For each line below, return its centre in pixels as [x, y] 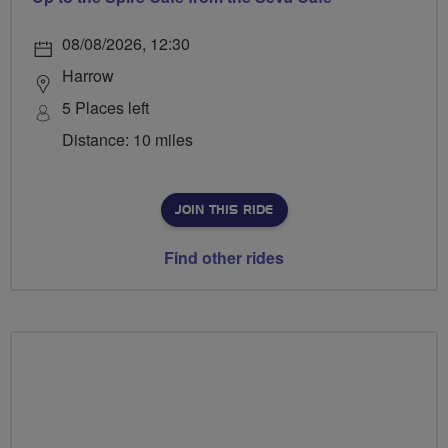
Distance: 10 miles [127, 139]
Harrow [88, 75]
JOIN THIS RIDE [223, 209]
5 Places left [105, 107]
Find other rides [224, 257]
